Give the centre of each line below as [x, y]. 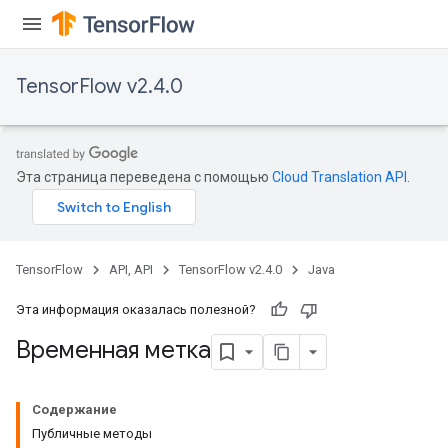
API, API [131, 269]
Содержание [74, 409]
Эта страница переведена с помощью [144, 177]
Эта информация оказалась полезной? [136, 309]
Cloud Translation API [339, 177]
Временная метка [113, 350]
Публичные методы [92, 433]
